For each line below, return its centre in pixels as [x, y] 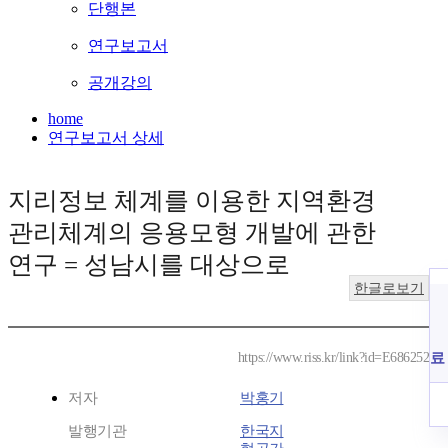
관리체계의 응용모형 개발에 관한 [192, 233]
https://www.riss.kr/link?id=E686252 [333, 358]
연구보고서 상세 [106, 138]
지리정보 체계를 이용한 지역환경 [192, 201]
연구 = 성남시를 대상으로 [149, 265]
